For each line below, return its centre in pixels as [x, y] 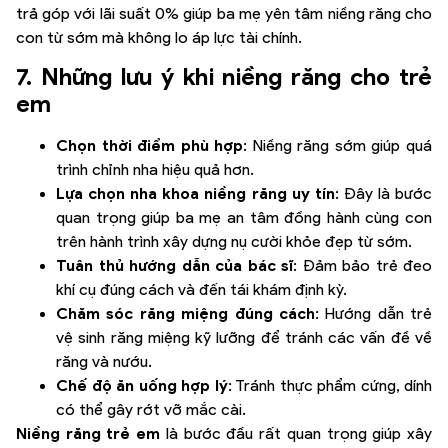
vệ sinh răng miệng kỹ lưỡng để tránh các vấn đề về [244, 337]
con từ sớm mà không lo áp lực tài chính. [161, 37]
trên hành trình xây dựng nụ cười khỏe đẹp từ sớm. [234, 241]
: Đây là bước [383, 193]
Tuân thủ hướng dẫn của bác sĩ [174, 265]
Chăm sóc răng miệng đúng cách [185, 313]
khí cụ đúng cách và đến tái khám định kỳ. [201, 289]
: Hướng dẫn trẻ [373, 313]
